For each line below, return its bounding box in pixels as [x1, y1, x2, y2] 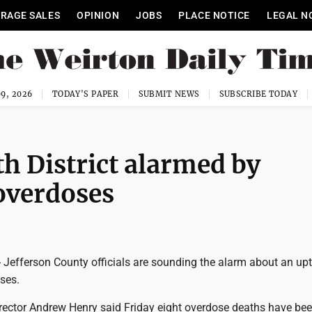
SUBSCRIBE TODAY [219, 89, 298, 99]
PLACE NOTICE [178, 10, 251, 21]
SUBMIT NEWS [138, 89, 200, 99]
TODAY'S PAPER [52, 89, 119, 99]
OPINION [77, 10, 120, 21]
